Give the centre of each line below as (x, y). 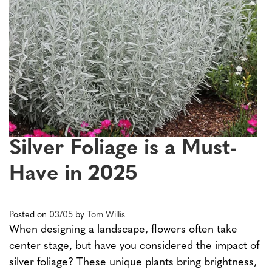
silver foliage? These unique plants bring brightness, (133, 263)
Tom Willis (106, 215)
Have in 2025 (73, 175)
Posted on (29, 215)
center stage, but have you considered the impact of (134, 246)
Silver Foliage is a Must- (123, 149)
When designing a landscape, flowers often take (123, 230)
